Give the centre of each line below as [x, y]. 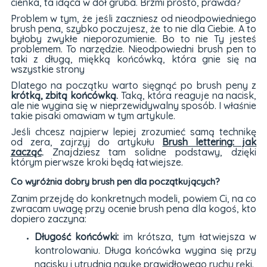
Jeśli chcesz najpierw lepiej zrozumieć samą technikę [133, 132]
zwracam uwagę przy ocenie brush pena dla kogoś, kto [133, 209]
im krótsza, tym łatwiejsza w [188, 237]
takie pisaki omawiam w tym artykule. [93, 116]
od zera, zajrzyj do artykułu [86, 142]
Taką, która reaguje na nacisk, [187, 96]
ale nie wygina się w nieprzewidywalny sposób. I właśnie [133, 106]
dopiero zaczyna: [48, 219]
